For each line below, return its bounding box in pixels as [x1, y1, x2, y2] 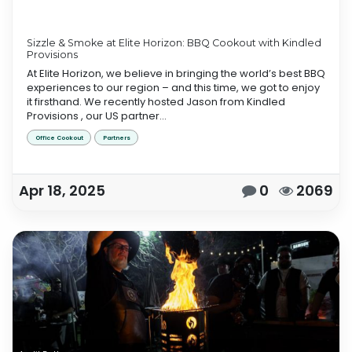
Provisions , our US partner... [27, 108, 167, 123]
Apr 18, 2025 [19, 181, 105, 201]
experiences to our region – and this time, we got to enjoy [27, 80, 320, 95]
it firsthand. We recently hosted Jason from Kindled [27, 94, 285, 109]
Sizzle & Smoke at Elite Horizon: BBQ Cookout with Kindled [27, 37, 321, 49]
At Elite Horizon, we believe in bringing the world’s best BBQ [27, 66, 325, 81]
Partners [102, 133, 130, 142]
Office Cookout [35, 133, 83, 142]
